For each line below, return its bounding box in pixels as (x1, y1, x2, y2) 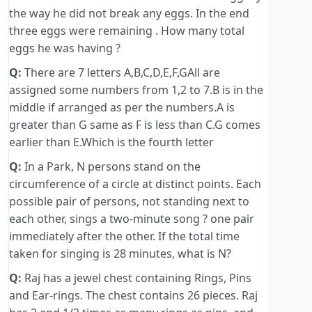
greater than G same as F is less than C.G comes (9, 117, 260, 133)
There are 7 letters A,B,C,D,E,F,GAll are (22, 65, 220, 81)
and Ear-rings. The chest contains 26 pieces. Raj (9, 288, 258, 304)
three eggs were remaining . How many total (9, 23, 244, 39)
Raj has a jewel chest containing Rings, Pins (22, 270, 251, 286)
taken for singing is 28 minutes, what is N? (9, 246, 231, 262)
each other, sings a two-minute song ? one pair (9, 211, 254, 227)
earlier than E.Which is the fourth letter (9, 134, 214, 150)
